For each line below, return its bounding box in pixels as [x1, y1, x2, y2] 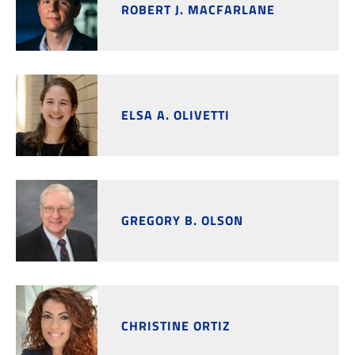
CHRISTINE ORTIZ [121, 316, 231, 335]
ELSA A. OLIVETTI [121, 105, 230, 124]
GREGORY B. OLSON [121, 211, 243, 230]
